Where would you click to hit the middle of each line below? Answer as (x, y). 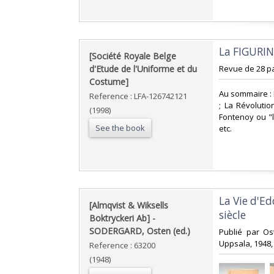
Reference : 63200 (122, 246)
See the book (120, 128)
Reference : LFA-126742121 (138, 96)
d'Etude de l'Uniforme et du (143, 69)
